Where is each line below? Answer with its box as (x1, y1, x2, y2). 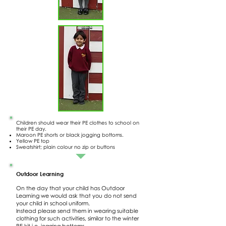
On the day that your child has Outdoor (16, 185, 125, 191)
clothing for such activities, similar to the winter (16, 215, 139, 221)
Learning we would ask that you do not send (16, 192, 137, 199)
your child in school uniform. (16, 200, 90, 206)
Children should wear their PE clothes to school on (16, 120, 139, 126)
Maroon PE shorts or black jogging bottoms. (16, 132, 124, 138)
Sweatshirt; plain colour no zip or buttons (16, 144, 115, 150)
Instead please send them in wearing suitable (16, 207, 138, 214)
